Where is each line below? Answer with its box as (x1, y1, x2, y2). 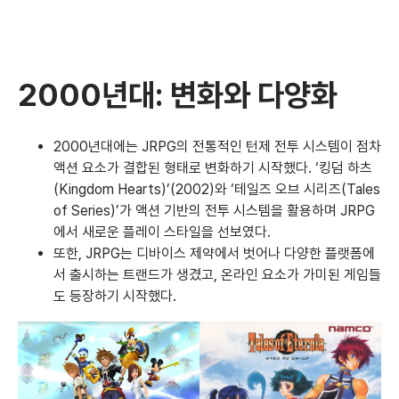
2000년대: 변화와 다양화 (18, 76, 338, 113)
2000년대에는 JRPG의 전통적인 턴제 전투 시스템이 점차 (53, 137, 381, 155)
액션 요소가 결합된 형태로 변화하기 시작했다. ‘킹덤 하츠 (53, 159, 372, 176)
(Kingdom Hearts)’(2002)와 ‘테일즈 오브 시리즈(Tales (53, 180, 380, 198)
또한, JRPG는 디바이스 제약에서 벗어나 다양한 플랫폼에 (53, 244, 375, 262)
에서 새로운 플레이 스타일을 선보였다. (53, 223, 271, 240)
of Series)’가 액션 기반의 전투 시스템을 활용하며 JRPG (53, 201, 375, 219)
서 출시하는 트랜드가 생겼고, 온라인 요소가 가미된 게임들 (53, 265, 381, 283)
